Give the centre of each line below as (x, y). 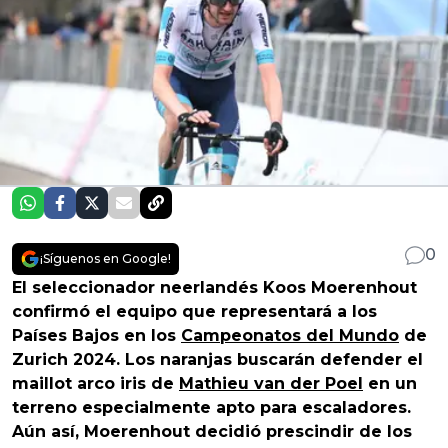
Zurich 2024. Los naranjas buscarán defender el (217, 359)
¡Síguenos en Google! (105, 258)
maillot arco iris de (95, 383)
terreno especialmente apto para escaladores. (211, 407)
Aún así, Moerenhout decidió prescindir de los (212, 431)
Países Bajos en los (96, 335)
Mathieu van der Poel (271, 383)
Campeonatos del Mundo (290, 335)
